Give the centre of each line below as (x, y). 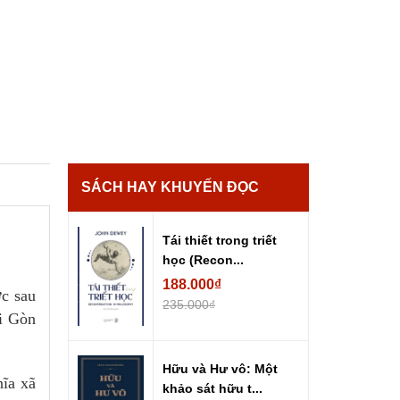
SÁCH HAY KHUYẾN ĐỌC (170, 187)
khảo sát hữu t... (212, 388)
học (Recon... (203, 259)
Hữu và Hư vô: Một (220, 368)
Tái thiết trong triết (220, 240)
